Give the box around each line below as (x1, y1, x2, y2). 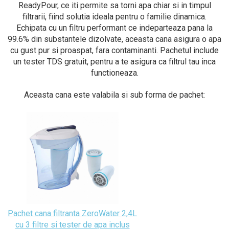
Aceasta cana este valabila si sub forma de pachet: (24, 89, 205, 100)
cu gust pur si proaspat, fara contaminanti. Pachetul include (10, 45, 219, 55)
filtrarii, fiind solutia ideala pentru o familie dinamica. (22, 11, 207, 21)
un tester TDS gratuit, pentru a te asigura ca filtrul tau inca (13, 56, 216, 66)
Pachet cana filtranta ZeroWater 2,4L (8, 208, 137, 218)
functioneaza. (90, 67, 139, 78)
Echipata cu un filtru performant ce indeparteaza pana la (16, 22, 213, 33)
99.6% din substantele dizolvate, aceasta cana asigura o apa (8, 34, 221, 44)
